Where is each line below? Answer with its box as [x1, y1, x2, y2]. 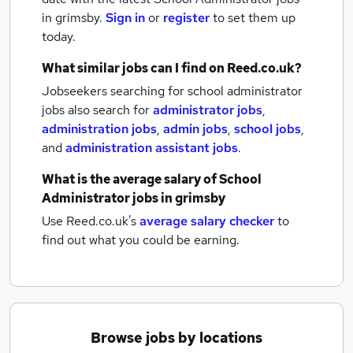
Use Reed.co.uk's [42, 213, 136, 229]
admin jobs [163, 121, 228, 137]
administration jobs [42, 121, 157, 137]
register [163, 9, 210, 26]
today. [42, 28, 76, 45]
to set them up [213, 9, 295, 26]
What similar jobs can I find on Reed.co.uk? [42, 60, 302, 76]
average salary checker [139, 213, 274, 229]
